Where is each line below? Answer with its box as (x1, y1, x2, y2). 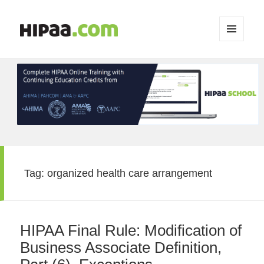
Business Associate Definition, (20, 239, 222, 257)
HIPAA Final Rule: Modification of (20, 222, 242, 240)
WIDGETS (219, 61, 254, 71)
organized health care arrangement (47, 167, 213, 179)
